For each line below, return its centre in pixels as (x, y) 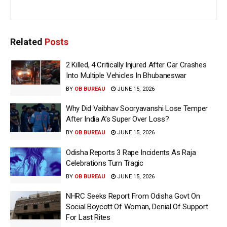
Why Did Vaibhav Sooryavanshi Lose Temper (137, 109)
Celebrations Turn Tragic (105, 163)
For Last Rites (88, 218)
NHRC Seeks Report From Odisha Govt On (133, 196)
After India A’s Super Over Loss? (118, 119)
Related (26, 42)
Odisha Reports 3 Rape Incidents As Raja (131, 152)
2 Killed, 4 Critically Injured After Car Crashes (136, 65)
